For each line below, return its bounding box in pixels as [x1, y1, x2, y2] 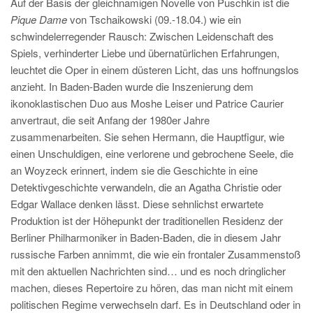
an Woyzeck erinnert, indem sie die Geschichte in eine [10, 163, 258, 177]
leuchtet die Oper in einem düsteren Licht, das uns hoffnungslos [10, 62, 299, 77]
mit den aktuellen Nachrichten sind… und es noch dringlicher [10, 263, 286, 278]
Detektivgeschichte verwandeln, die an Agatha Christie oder [10, 180, 282, 194]
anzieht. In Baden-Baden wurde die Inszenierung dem [10, 79, 254, 94]
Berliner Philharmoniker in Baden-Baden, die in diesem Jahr [10, 230, 281, 245]
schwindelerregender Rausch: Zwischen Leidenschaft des [10, 29, 274, 43]
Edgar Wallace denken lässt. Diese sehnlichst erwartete [10, 196, 263, 211]
